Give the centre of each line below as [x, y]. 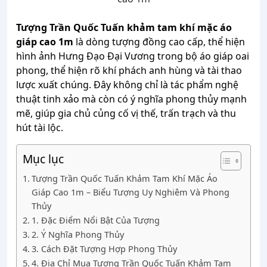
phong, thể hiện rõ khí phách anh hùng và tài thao [129, 71]
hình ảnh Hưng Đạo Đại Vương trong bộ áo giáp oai [133, 56]
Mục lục [43, 159]
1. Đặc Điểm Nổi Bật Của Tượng [95, 221]
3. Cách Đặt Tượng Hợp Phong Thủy [104, 249]
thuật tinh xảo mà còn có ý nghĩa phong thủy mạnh [131, 99]
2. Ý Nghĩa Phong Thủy [77, 235]
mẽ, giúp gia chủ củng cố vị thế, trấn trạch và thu [126, 114]
